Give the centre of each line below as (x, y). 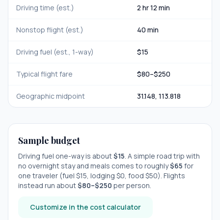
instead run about (48, 185)
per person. (132, 185)
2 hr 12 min (153, 8)
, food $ (137, 176)
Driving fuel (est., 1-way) (55, 52)
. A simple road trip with (162, 156)
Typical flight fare (44, 74)
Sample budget (49, 140)
